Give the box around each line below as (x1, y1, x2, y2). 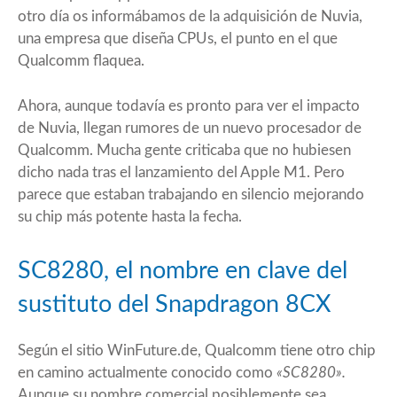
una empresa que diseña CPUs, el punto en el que (18, 30, 338, 46)
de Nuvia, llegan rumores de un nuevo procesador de (18, 120, 362, 136)
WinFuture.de (107, 342, 198, 358)
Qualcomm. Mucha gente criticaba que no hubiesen (18, 142, 351, 158)
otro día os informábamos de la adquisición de (18, 8, 321, 24)
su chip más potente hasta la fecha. (18, 208, 242, 224)
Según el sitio (18, 342, 107, 358)
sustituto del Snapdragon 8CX (18, 292, 331, 316)
